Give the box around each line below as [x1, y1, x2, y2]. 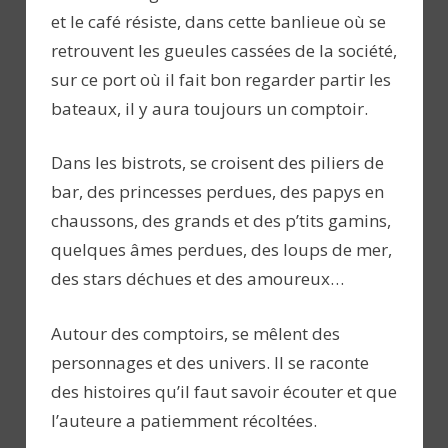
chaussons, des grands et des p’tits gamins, [51, 209, 391, 233]
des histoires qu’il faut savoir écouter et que [51, 379, 397, 403]
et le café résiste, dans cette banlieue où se [51, 9, 386, 33]
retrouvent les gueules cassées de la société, [51, 38, 397, 62]
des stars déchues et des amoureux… [51, 267, 344, 291]
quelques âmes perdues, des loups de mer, [51, 238, 392, 262]
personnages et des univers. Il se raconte [51, 350, 369, 374]
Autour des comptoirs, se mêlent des [51, 321, 340, 345]
